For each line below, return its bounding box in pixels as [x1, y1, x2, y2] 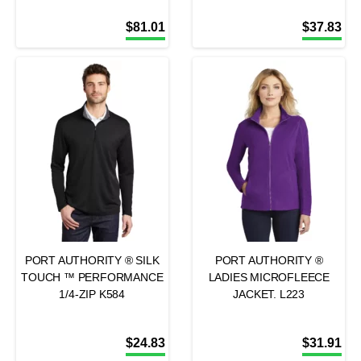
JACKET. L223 [233, 288, 305, 301]
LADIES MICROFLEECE [208, 271, 330, 284]
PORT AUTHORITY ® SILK [24, 254, 160, 267]
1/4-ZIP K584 [59, 288, 126, 301]
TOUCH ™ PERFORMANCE [21, 271, 164, 284]
